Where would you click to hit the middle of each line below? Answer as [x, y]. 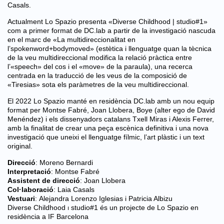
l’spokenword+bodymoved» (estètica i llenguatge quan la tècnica [109, 48]
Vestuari [21, 198]
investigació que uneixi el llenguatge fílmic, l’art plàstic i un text [106, 137]
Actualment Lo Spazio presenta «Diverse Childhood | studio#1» [107, 21]
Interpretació [29, 171]
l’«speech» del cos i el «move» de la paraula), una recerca [100, 66]
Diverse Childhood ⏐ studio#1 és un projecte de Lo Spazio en [103, 207]
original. [20, 146]
